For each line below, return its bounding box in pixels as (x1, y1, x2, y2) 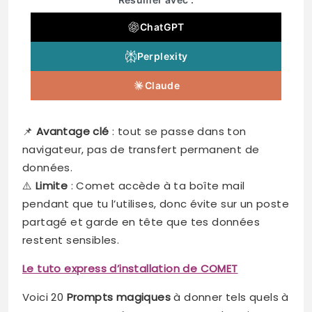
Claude (144, 79, 180, 92)
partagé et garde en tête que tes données (22, 214, 260, 230)
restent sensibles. (22, 233, 120, 248)
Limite (35, 178, 68, 194)
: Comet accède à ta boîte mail (68, 178, 245, 194)
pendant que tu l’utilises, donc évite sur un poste (22, 196, 289, 212)
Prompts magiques (66, 290, 171, 305)
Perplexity (136, 50, 188, 63)
